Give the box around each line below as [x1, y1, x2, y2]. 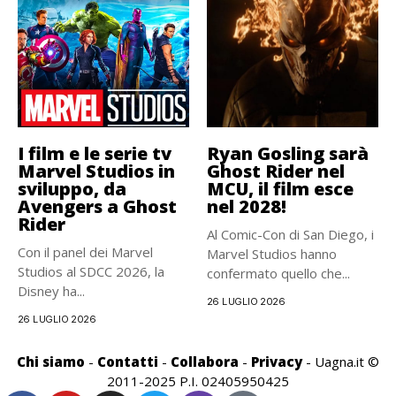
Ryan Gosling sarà [207, 141, 369, 165]
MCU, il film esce [207, 177, 354, 201]
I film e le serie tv [18, 141, 171, 165]
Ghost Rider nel [207, 159, 345, 183]
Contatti [97, 353, 158, 370]
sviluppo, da [18, 177, 126, 201]
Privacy [251, 353, 302, 370]
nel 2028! [207, 194, 286, 218]
